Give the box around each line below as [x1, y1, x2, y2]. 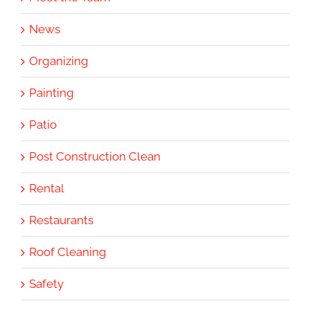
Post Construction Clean [29, 149, 161, 163]
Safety [29, 276, 64, 291]
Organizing [29, 53, 89, 68]
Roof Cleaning [29, 244, 107, 259]
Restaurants [29, 212, 93, 227]
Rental [29, 181, 64, 195]
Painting [29, 85, 74, 100]
